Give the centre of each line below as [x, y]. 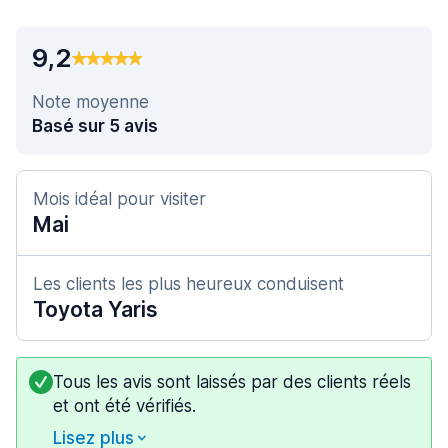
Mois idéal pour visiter [119, 199]
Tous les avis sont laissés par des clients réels [232, 382]
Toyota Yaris [95, 309]
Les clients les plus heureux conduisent [188, 284]
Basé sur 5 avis [95, 126]
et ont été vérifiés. [124, 406]
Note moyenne [90, 102]
